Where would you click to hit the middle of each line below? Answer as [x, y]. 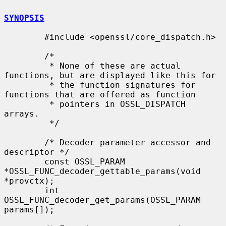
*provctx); [29, 181]
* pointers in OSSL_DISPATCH [27, 104]
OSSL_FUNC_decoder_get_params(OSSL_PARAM [102, 200]
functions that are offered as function [100, 94]
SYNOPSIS [24, 18]
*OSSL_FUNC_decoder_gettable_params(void [102, 171]
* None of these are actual [27, 66]
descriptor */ [37, 152]
